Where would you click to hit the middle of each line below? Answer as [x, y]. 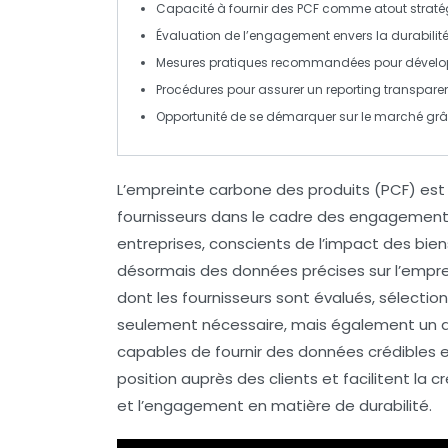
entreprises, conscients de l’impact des [266, 243]
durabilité [394, 405]
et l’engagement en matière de [238, 405]
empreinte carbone [199, 189]
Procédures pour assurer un [241, 89]
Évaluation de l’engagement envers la [273, 35]
